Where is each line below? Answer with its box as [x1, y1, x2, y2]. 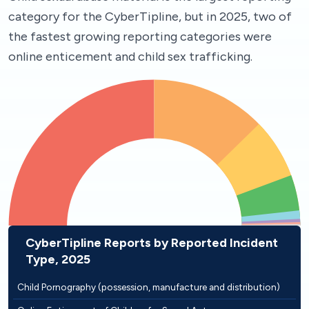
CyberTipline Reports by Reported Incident [26, 235, 278, 250]
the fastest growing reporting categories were [8, 29, 272, 45]
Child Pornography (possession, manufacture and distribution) [17, 281, 280, 292]
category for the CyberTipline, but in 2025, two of [8, 9, 292, 25]
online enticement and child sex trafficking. [8, 49, 252, 65]
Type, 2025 [26, 251, 90, 267]
